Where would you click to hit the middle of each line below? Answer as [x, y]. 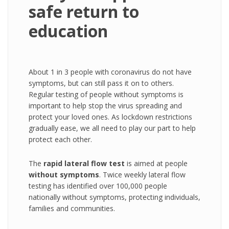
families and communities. [72, 208]
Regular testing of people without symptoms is [106, 94]
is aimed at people [156, 163]
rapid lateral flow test [83, 163]
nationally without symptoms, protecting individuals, [114, 197]
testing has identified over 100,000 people [98, 186]
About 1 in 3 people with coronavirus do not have [110, 72]
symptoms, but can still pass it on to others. [101, 83]
